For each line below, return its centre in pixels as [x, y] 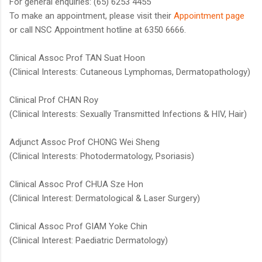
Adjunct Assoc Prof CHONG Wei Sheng [85, 142]
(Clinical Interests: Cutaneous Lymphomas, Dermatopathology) [130, 72]
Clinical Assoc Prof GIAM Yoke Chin [78, 227]
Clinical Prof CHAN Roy [54, 100]
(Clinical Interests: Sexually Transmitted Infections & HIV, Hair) [129, 114]
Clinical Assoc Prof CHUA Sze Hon [76, 185]
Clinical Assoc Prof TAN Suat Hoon [77, 58]
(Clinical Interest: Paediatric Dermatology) [89, 241]
